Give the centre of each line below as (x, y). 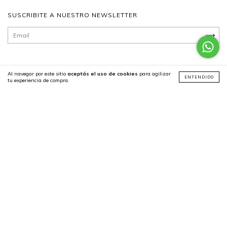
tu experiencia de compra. (39, 80)
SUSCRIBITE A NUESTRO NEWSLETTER (72, 15)
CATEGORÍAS (30, 104)
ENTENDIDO (199, 77)
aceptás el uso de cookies (103, 74)
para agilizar (154, 74)
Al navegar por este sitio (37, 74)
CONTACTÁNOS (34, 132)
